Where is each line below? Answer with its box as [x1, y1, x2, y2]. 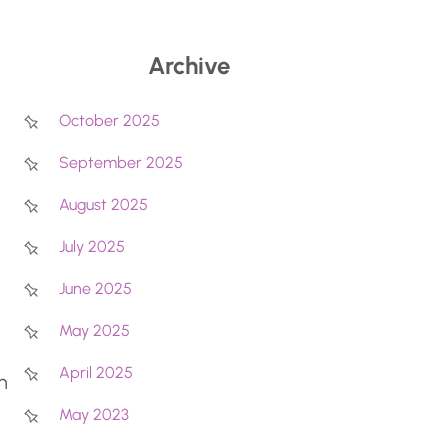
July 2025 [58, 237, 125, 257]
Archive [148, 51, 231, 81]
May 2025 [58, 321, 130, 341]
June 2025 [58, 279, 132, 299]
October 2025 [58, 111, 160, 131]
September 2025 [58, 153, 183, 173]
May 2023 [58, 405, 129, 425]
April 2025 [58, 363, 133, 383]
